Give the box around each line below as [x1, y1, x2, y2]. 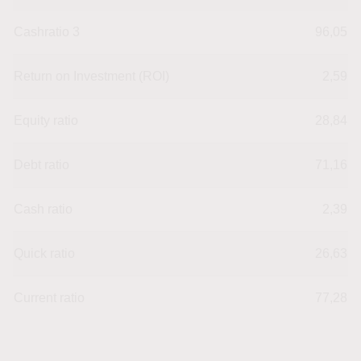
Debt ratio [14, 157, 69, 172]
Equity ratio [14, 113, 78, 127]
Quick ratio [14, 246, 75, 260]
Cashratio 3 [14, 24, 80, 39]
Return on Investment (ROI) [14, 68, 169, 83]
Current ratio [14, 290, 85, 305]
